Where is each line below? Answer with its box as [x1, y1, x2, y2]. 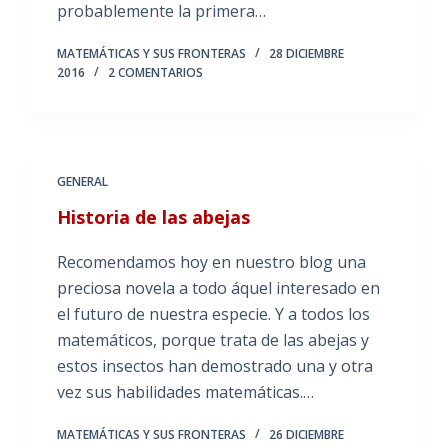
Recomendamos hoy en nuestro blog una [56, 251, 366, 273]
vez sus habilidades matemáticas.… [56, 381, 314, 403]
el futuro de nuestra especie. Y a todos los [56, 303, 370, 325]
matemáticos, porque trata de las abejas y [56, 329, 369, 351]
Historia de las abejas [56, 205, 250, 229]
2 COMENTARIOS [107, 64, 203, 81]
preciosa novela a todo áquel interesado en [56, 277, 380, 299]
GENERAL [56, 173, 108, 190]
